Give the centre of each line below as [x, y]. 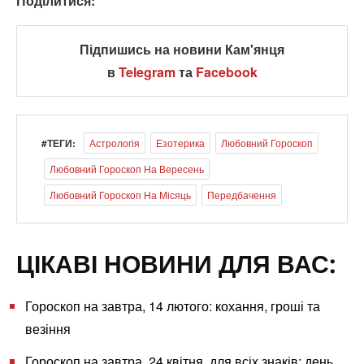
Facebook [226, 72]
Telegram [147, 72]
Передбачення [242, 195]
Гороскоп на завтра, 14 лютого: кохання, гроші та [173, 306]
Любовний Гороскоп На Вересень [127, 169]
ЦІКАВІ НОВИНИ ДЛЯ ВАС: [176, 264]
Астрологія [115, 143]
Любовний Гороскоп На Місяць [120, 195]
